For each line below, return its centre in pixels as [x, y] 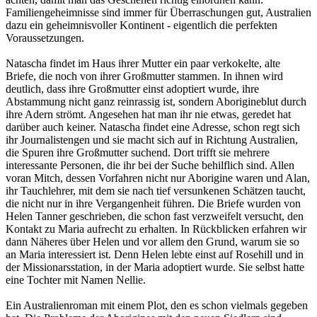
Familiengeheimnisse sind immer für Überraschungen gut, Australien [158, 12]
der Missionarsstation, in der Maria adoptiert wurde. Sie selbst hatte [155, 267]
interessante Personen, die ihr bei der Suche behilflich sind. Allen [150, 165]
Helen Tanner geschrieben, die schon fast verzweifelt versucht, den [155, 216]
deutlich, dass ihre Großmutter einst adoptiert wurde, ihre [132, 88]
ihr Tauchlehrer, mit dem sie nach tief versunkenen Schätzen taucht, [156, 190]
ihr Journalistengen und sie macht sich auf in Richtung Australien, [152, 139]
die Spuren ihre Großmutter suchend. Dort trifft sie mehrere [138, 152]
